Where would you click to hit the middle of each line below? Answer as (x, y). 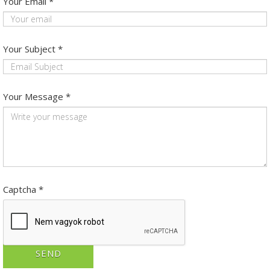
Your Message (33, 96)
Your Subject (29, 49)
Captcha (20, 189)
